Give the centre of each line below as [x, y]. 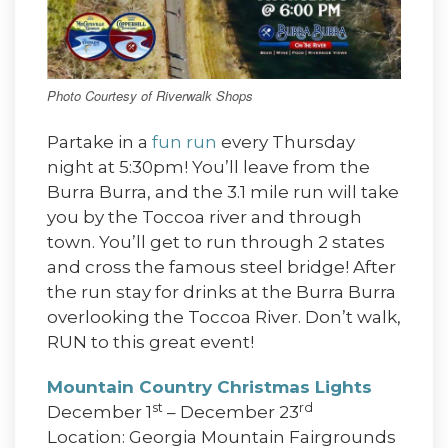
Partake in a [99, 142]
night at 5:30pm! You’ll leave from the [208, 167]
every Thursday [286, 142]
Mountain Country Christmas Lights [209, 387]
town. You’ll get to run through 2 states [216, 242]
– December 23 [231, 412]
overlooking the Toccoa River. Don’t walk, [224, 317]
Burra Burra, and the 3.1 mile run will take [223, 192]
